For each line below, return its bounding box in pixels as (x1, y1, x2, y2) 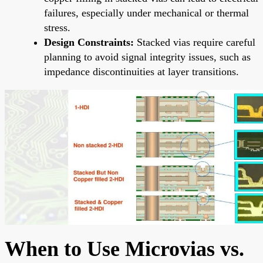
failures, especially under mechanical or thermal (44, 6, 249, 19)
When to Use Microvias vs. (5, 237, 244, 261)
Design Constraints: (44, 36, 134, 48)
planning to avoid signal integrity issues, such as (44, 50, 251, 63)
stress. (44, 21, 70, 33)
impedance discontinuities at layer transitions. (44, 65, 239, 77)
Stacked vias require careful (134, 36, 255, 48)
